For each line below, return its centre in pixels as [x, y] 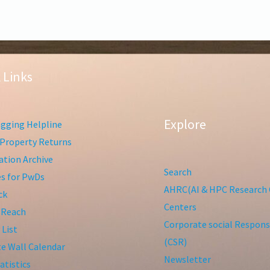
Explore [185, 124]
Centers [180, 207]
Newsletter [187, 259]
